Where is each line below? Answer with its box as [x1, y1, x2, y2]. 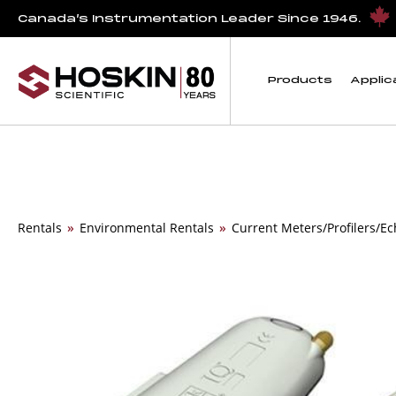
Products [268, 75, 332, 87]
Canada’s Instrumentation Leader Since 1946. [18, 13, 364, 25]
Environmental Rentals [80, 219, 214, 236]
